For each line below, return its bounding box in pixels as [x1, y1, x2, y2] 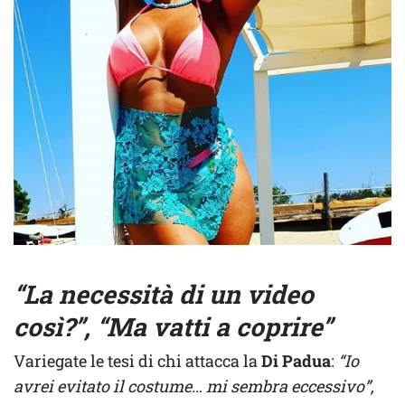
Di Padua [261, 350, 331, 372]
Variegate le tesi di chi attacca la [14, 350, 261, 372]
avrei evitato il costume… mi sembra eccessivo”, [14, 375, 374, 398]
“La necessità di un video [14, 278, 314, 312]
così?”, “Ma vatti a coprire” [14, 310, 332, 344]
